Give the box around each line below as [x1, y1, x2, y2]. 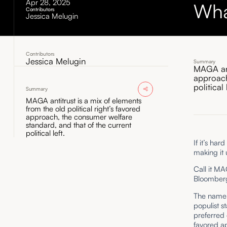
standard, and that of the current [25, 120, 131, 130]
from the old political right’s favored [25, 103, 140, 113]
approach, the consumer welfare [25, 111, 132, 122]
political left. [25, 128, 65, 138]
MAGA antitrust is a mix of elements [25, 95, 141, 105]
